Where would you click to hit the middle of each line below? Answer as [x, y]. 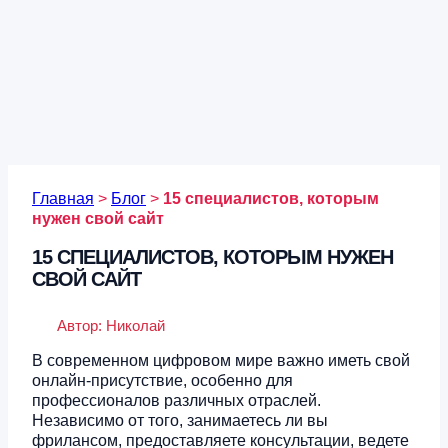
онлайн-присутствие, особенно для [162, 381]
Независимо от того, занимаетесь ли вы [180, 421]
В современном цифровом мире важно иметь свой [221, 361]
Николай [135, 326]
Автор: [81, 326]
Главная [63, 199]
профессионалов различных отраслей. [176, 401]
